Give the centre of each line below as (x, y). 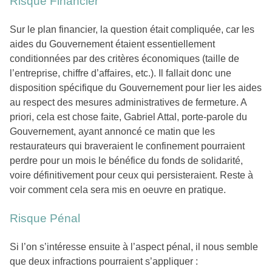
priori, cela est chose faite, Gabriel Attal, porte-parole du (128, 117)
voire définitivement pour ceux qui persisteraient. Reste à (131, 175)
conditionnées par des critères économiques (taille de (124, 59)
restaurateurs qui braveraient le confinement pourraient (127, 146)
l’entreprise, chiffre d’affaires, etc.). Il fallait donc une (121, 73)
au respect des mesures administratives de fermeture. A (128, 103)
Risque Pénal (45, 219)
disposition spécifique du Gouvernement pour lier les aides (136, 88)
